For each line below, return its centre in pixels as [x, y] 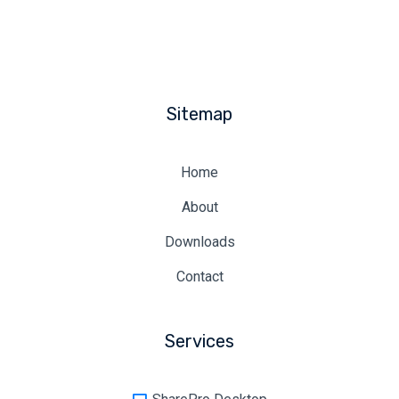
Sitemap [199, 114]
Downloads [199, 241]
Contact [199, 276]
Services [199, 341]
